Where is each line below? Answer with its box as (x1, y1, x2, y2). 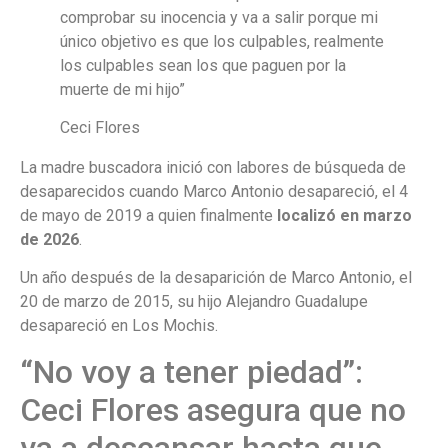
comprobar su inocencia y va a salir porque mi (60, 7, 378, 27)
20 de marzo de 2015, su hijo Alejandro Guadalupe (20, 292, 368, 312)
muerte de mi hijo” (60, 79, 185, 99)
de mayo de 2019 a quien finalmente (20, 206, 273, 226)
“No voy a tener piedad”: (20, 352, 363, 391)
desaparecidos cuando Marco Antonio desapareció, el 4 (20, 182, 408, 202)
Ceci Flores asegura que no (20, 390, 406, 429)
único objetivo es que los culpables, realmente (60, 31, 384, 51)
